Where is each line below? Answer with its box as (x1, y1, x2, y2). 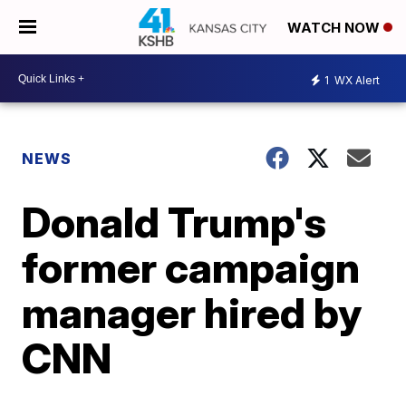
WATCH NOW (287, 19, 383, 37)
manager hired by (22, 287, 362, 338)
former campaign (22, 242, 361, 293)
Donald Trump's (22, 197, 327, 247)
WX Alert (332, 72, 380, 87)
